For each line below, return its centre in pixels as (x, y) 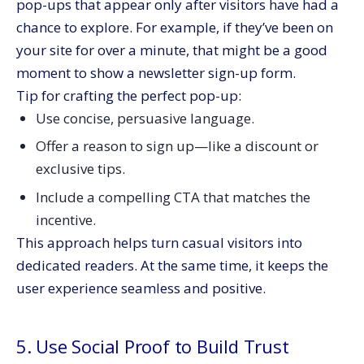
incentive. (65, 220)
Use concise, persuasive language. (145, 118)
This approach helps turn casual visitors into (159, 243)
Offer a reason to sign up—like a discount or (177, 146)
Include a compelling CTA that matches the (173, 197)
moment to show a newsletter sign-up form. (156, 72)
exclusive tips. (80, 169)
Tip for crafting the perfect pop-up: (129, 95)
